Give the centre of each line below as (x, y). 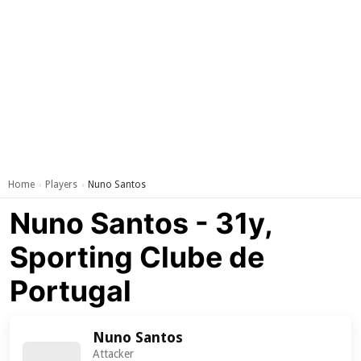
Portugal (71, 291)
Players (61, 185)
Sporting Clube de (137, 257)
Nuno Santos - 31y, (141, 223)
